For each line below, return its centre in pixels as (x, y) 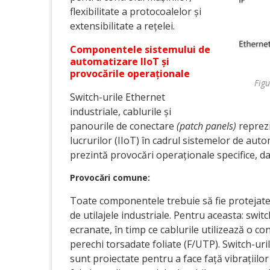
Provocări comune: (110, 177)
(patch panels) (206, 126)
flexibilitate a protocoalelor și (136, 11)
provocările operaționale (130, 74)
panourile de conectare (123, 126)
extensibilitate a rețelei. (122, 26)
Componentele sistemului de (140, 49)
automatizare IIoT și (120, 61)
